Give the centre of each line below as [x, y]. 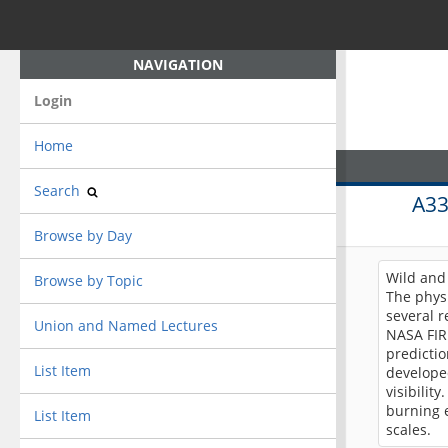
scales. [408, 429]
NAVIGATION [177, 64]
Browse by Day [82, 235]
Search [58, 190]
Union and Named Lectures [125, 325]
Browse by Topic [88, 280]
